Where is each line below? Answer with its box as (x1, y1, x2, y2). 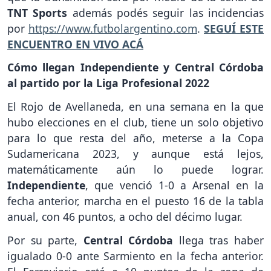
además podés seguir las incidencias (72, 5, 264, 20)
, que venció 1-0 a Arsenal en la (85, 178, 264, 193)
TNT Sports (7, 5, 73, 20)
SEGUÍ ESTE (204, 21, 264, 36)
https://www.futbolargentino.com (28, 21, 197, 36)
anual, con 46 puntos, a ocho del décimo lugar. (7, 209, 243, 224)
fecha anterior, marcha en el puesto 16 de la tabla (7, 194, 264, 209)
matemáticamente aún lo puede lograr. (7, 162, 264, 177)
